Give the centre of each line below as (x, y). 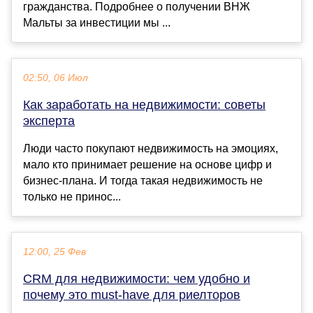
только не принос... (72, 196)
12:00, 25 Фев (54, 252)
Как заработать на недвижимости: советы (144, 104)
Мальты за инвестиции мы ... (97, 22)
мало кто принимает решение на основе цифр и (147, 164)
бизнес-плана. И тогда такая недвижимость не (143, 180)
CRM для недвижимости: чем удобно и (137, 278)
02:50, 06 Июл (56, 78)
